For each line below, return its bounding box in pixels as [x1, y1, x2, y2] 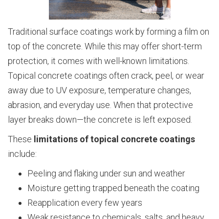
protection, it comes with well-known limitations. [8, 56, 189, 66]
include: [8, 149, 37, 159]
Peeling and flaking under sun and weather [27, 168, 185, 179]
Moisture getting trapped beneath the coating [27, 183, 199, 194]
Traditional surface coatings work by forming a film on [8, 26, 209, 37]
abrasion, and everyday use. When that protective [8, 100, 193, 110]
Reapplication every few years [27, 197, 142, 208]
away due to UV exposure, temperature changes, [8, 85, 191, 96]
